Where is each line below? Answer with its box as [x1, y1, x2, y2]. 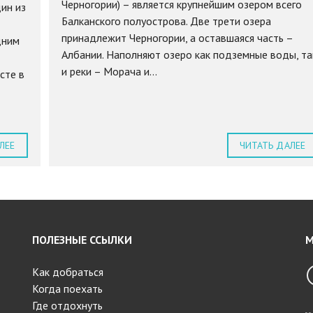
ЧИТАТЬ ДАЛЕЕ [239, 139, 305, 152]
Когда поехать [31, 282, 103, 296]
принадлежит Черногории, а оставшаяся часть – [61, 31, 293, 45]
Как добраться [31, 265, 103, 279]
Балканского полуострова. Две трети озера [61, 14, 271, 29]
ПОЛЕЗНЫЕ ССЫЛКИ [31, 233, 132, 247]
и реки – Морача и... [61, 64, 157, 79]
